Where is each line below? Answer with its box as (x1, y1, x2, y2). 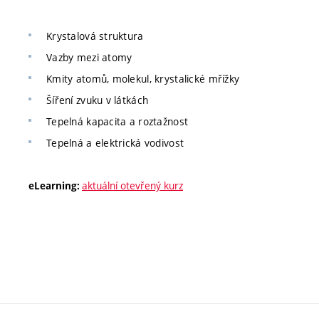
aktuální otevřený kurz (82, 179, 183, 192)
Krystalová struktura (46, 29, 144, 43)
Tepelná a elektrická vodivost (46, 136, 184, 150)
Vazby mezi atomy (46, 51, 132, 64)
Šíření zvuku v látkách (46, 93, 149, 107)
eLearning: (28, 179, 82, 192)
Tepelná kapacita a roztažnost (46, 115, 189, 128)
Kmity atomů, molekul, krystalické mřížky (46, 72, 240, 85)
